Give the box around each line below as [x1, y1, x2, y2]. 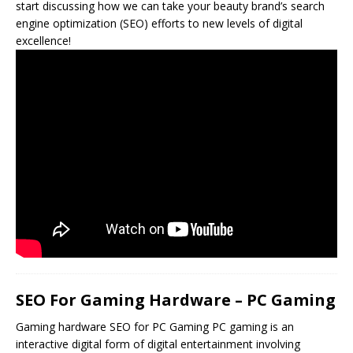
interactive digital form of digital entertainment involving [16, 336, 300, 351]
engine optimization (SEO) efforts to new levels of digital [16, 15, 303, 31]
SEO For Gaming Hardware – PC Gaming [16, 288, 336, 310]
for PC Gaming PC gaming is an [131, 318, 294, 334]
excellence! [16, 32, 71, 48]
